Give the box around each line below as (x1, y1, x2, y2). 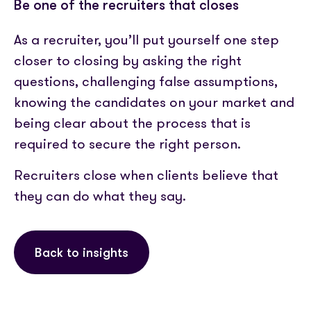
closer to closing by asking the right (14, 51, 242, 71)
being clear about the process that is (14, 113, 251, 133)
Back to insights (35, 247, 128, 261)
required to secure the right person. (14, 134, 241, 154)
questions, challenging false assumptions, (14, 72, 278, 92)
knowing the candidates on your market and (14, 92, 294, 112)
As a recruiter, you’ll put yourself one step (14, 30, 279, 50)
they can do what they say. (14, 186, 186, 206)
